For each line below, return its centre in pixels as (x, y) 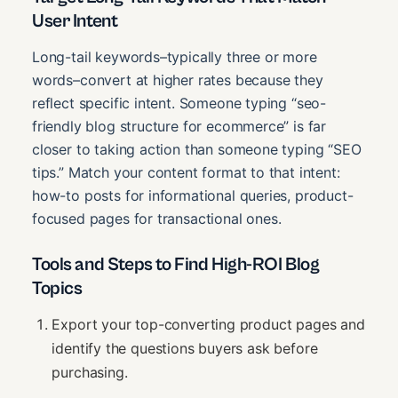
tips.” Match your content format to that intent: (186, 173)
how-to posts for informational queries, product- (193, 196)
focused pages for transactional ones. (157, 219)
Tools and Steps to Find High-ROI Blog (176, 265)
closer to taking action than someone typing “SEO (197, 150)
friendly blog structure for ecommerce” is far (179, 127)
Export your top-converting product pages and (208, 324)
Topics (57, 289)
